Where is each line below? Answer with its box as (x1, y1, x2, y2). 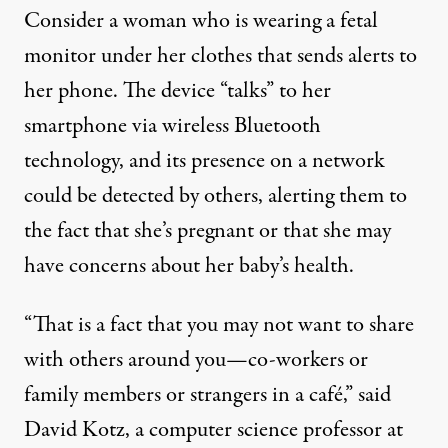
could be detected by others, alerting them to (24, 180, 407, 212)
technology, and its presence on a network (24, 145, 385, 177)
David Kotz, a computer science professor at (24, 414, 403, 446)
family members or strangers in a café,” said (24, 379, 391, 411)
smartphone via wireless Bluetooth (24, 110, 321, 142)
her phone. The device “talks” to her (24, 75, 331, 107)
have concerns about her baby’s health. (24, 250, 354, 282)
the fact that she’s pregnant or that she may (24, 215, 391, 247)
